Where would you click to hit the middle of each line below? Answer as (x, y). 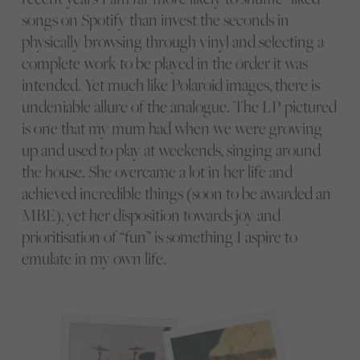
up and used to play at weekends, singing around (171, 149)
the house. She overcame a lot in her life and (157, 171)
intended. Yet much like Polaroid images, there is (170, 84)
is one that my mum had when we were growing (172, 128)
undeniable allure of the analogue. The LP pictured (179, 106)
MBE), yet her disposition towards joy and (151, 215)
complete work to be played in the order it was (164, 63)
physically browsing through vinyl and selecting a (172, 41)
